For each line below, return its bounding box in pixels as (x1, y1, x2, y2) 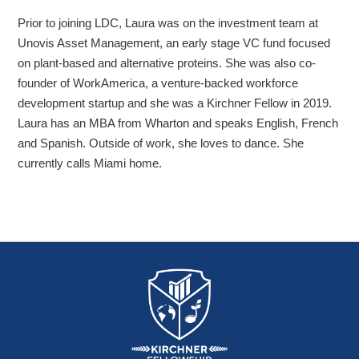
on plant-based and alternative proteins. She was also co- (18, 56, 317, 71)
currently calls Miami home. (18, 156, 163, 171)
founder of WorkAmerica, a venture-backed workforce (18, 76, 299, 91)
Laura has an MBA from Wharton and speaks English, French (18, 116, 339, 131)
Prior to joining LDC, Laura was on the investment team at (18, 16, 319, 30)
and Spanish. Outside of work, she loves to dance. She (18, 136, 305, 151)
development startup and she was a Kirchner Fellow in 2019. (18, 96, 333, 111)
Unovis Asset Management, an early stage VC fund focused (18, 36, 331, 50)
